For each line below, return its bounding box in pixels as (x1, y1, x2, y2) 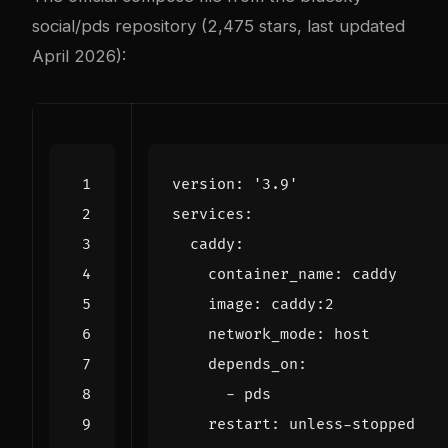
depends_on (208, 355, 298, 375)
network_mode (208, 325, 316, 345)
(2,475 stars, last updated (196, 16, 405, 37)
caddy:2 (271, 295, 334, 315)
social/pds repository (32, 16, 196, 37)
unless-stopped (289, 415, 415, 435)
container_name (208, 265, 334, 285)
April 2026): (32, 46, 126, 67)
